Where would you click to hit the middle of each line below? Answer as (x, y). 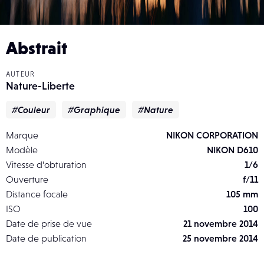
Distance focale (37, 194)
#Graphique (94, 110)
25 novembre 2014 (220, 238)
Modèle (22, 150)
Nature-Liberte (40, 86)
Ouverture (27, 179)
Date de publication (46, 238)
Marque (22, 135)
